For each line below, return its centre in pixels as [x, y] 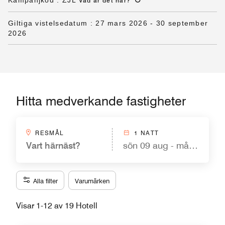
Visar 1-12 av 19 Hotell [57, 206]
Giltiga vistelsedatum [48, 23]
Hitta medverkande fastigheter [101, 101]
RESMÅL [49, 133]
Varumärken [92, 181]
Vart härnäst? [53, 145]
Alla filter [45, 181]
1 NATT [147, 133]
